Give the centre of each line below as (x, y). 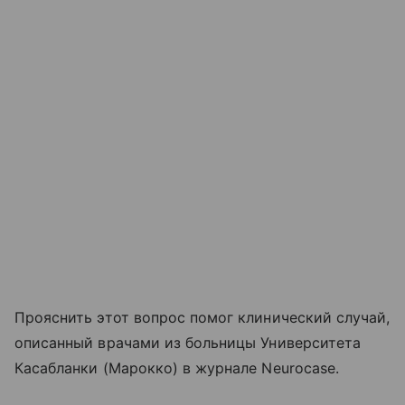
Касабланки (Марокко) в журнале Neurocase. (177, 368)
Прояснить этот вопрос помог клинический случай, (202, 318)
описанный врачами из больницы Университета (188, 343)
